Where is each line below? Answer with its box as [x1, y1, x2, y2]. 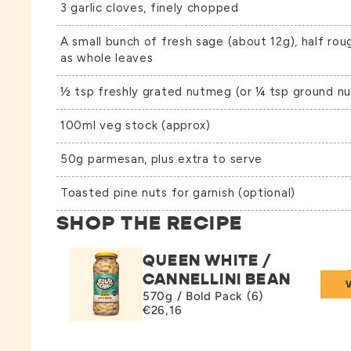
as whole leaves [60, 51, 154, 66]
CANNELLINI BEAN [143, 270, 291, 290]
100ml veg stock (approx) [60, 118, 211, 133]
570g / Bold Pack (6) [143, 289, 263, 304]
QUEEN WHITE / [143, 251, 272, 271]
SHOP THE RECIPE [56, 211, 243, 236]
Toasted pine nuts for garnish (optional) [60, 186, 295, 201]
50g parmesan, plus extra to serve [60, 152, 263, 167]
